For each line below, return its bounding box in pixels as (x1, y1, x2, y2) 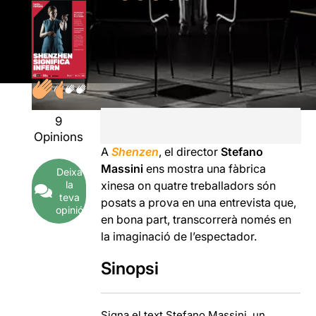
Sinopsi (101, 257, 159, 279)
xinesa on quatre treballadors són (101, 178, 276, 193)
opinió (55, 203, 83, 216)
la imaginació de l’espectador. (101, 229, 257, 243)
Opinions (34, 129, 84, 144)
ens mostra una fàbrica (143, 161, 267, 176)
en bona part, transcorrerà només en (101, 212, 292, 226)
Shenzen (111, 144, 159, 159)
